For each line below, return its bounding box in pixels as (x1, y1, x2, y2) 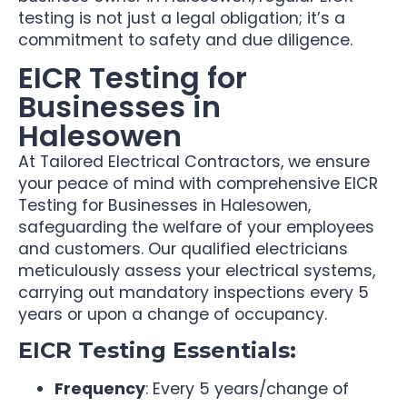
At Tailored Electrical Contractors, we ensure (18, 151, 370, 174)
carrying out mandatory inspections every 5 (18, 282, 369, 304)
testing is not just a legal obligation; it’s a (18, 6, 345, 29)
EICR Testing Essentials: (18, 337, 296, 364)
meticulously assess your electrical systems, (18, 260, 375, 283)
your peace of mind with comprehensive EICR (18, 173, 378, 195)
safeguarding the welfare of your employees (18, 216, 374, 239)
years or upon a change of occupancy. (18, 303, 327, 326)
